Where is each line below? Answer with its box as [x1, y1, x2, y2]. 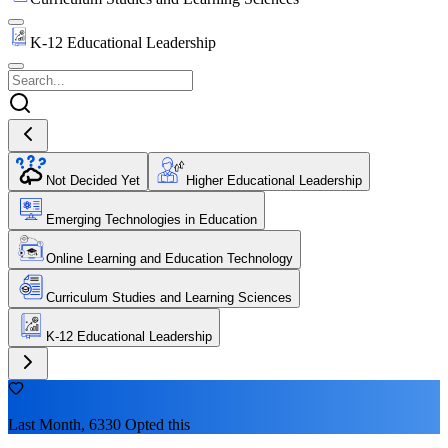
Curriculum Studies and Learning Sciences [46, 289, 292, 305]
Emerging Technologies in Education [46, 211, 257, 227]
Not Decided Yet [46, 172, 140, 188]
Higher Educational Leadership [186, 172, 362, 188]
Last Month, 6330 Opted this [8, 415, 190, 433]
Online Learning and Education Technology [46, 250, 293, 266]
